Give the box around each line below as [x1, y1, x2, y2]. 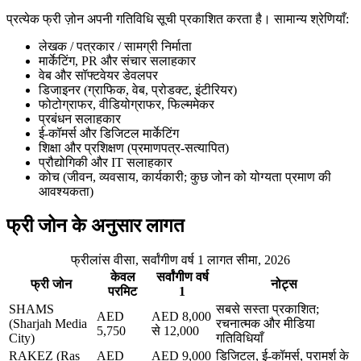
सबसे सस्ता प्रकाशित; [216, 301, 319, 316]
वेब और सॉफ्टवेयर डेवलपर [39, 68, 158, 82]
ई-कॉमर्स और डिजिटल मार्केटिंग [39, 126, 179, 140]
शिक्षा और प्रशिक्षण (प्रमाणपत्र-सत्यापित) [39, 140, 229, 155]
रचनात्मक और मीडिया [216, 316, 315, 330]
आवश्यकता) [39, 184, 93, 198]
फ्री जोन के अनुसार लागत [6, 214, 185, 236]
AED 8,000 [151, 309, 211, 323]
